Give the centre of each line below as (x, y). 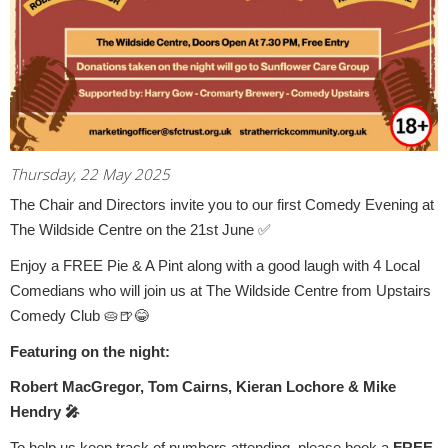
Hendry (37, 412)
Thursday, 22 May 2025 (90, 173)
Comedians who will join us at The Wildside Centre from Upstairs (220, 290)
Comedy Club (57, 315)
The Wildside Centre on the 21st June (134, 230)
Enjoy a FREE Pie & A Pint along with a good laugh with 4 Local (215, 265)
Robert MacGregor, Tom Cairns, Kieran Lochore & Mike (203, 387)
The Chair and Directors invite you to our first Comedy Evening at (222, 205)
